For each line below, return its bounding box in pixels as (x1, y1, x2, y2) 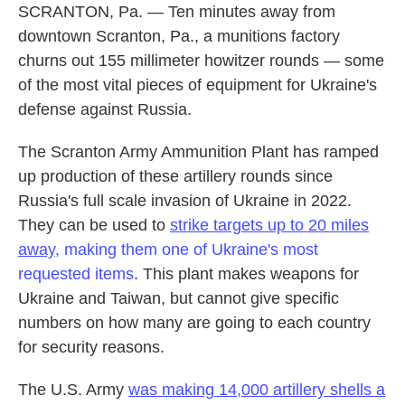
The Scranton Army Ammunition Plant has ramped (18, 143, 379, 161)
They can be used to (18, 216, 170, 234)
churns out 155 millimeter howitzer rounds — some (18, 52, 384, 70)
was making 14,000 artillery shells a (128, 381, 385, 399)
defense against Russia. (18, 100, 192, 118)
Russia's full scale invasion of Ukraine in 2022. (18, 192, 352, 210)
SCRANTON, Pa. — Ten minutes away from (18, 3, 335, 21)
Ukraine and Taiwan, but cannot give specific (18, 289, 339, 307)
